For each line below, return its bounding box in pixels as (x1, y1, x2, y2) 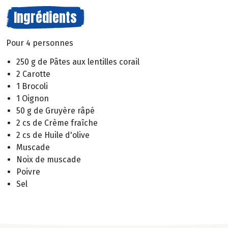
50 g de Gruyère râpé (16, 105, 95, 116)
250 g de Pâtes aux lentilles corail (16, 56, 139, 67)
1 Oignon (16, 93, 49, 103)
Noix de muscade (16, 154, 81, 164)
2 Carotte (16, 69, 50, 79)
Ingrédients (14, 7, 77, 27)
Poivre (16, 166, 40, 177)
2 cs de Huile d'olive (16, 130, 90, 140)
